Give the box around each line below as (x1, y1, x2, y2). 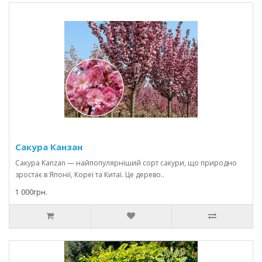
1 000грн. (15, 187, 47, 197)
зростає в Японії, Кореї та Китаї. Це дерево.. (15, 170, 164, 180)
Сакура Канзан (15, 141, 82, 153)
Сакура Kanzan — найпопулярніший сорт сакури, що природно (15, 158, 237, 168)
